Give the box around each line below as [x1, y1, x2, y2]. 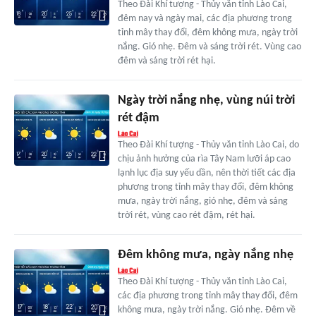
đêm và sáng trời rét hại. [117, 56, 216, 67]
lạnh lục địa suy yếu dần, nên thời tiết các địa [117, 168, 296, 179]
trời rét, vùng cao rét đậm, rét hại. [117, 210, 255, 221]
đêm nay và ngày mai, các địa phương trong [117, 13, 292, 25]
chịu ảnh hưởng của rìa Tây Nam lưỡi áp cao [117, 154, 291, 165]
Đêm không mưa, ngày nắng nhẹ [117, 248, 293, 262]
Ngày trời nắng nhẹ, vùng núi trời [117, 94, 295, 108]
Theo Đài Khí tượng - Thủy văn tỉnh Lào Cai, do [117, 140, 299, 151]
